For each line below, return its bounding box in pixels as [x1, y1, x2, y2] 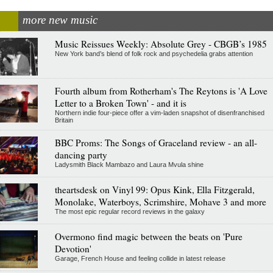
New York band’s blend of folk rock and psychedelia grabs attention [54, 49, 253, 57]
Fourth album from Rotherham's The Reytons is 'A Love [54, 84, 268, 97]
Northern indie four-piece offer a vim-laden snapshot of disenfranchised [54, 108, 264, 116]
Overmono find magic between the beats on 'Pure [54, 230, 243, 243]
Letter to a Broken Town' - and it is [54, 96, 186, 109]
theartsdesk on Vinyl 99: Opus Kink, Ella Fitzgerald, [54, 183, 255, 196]
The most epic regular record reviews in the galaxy [54, 207, 205, 215]
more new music [23, 13, 97, 26]
